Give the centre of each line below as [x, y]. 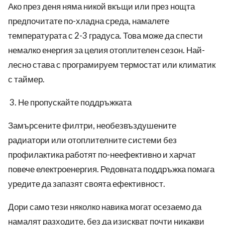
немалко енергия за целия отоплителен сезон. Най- [106, 50]
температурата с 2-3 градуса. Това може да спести [105, 36]
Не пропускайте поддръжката [75, 102]
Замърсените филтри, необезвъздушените [92, 126]
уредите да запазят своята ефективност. [87, 184]
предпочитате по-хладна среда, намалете [89, 21]
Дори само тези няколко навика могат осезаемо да [105, 207]
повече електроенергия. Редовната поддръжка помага [111, 169]
